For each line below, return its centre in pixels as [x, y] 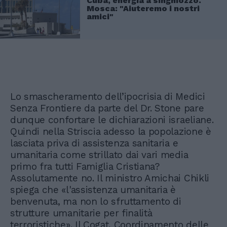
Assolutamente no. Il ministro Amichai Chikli [110, 178]
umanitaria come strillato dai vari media [99, 155]
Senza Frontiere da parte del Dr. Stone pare [107, 108]
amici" [100, 16]
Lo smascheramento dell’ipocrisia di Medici [108, 96]
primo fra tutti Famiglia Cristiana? [85, 166]
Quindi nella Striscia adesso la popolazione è [111, 131]
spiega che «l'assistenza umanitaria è [93, 190]
